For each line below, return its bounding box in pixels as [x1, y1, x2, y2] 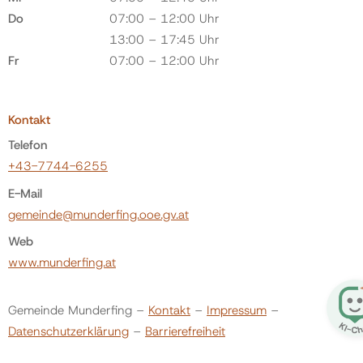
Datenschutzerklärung [8, 322, 129, 340]
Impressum [207, 301, 267, 318]
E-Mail [8, 185, 42, 202]
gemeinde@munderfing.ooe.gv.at [8, 206, 189, 223]
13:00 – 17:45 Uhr [109, 32, 220, 48]
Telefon [8, 137, 48, 153]
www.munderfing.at [8, 254, 116, 271]
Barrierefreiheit [145, 322, 225, 340]
